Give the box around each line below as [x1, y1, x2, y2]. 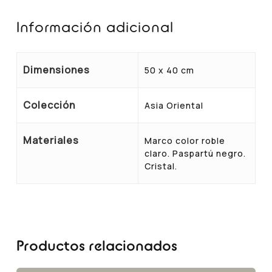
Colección [22, 98, 75, 112]
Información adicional [16, 18, 174, 35]
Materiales [22, 133, 79, 147]
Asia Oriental [144, 99, 203, 111]
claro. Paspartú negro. [144, 147, 246, 159]
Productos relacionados [16, 236, 177, 254]
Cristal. [144, 160, 177, 172]
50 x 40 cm [144, 64, 194, 76]
